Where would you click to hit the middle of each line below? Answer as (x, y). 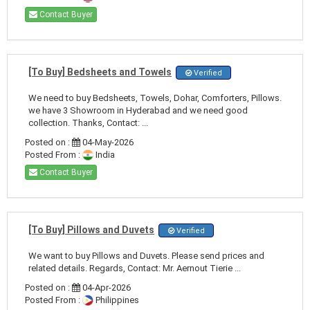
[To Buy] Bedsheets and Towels (100, 72)
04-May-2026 (107, 142)
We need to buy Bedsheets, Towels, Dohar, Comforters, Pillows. (155, 98)
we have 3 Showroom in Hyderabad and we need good (138, 110)
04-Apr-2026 (106, 287)
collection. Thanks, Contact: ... (88, 122)
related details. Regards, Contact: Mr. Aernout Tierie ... (135, 268)
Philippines (116, 300)
